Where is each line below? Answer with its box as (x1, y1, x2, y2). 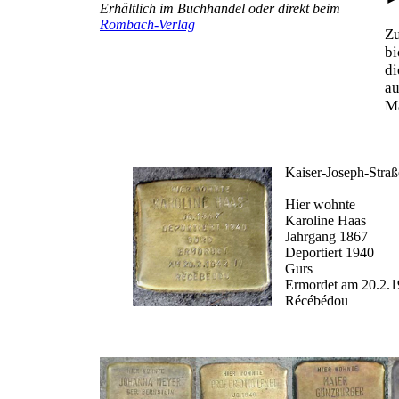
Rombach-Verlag (100, 17, 195, 32)
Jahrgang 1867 (285, 229, 368, 244)
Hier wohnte (285, 197, 355, 212)
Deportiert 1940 (285, 245, 374, 260)
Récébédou (285, 293, 348, 308)
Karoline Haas (285, 213, 366, 228)
